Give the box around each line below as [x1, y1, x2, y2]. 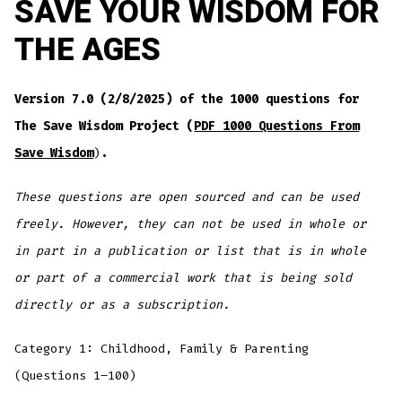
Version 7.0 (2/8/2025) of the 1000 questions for [14, 92, 360, 108]
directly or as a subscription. [14, 296, 231, 312]
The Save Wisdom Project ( [14, 118, 195, 135]
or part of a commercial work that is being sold [14, 269, 353, 285]
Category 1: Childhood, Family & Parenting [14, 340, 310, 356]
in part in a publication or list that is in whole [14, 242, 367, 258]
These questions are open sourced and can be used [14, 188, 360, 205]
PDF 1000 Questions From [194, 118, 360, 135]
